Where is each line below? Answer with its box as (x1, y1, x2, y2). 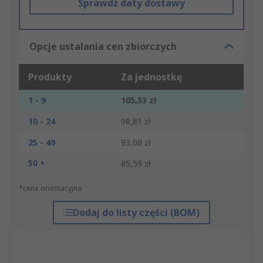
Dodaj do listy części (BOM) (72, 206, 200, 220)
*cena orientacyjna (19, 183, 82, 194)
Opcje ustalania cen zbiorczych (29, 40, 177, 53)
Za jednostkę (121, 70, 182, 84)
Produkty (28, 70, 72, 84)
